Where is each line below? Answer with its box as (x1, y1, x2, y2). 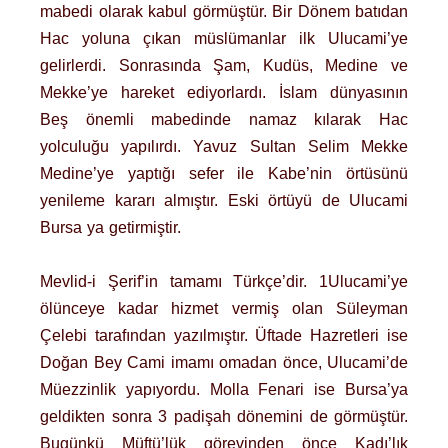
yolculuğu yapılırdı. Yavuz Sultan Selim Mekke (40, 137, 408, 155)
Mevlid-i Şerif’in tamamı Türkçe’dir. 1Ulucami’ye (40, 273, 408, 291)
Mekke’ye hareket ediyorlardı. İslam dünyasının (40, 83, 408, 101)
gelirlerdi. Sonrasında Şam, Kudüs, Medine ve (40, 56, 408, 74)
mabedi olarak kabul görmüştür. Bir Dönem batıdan (40, 2, 408, 20)
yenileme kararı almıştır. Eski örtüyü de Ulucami (40, 191, 408, 209)
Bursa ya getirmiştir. (40, 218, 181, 236)
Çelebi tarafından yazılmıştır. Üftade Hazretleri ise (40, 327, 408, 345)
